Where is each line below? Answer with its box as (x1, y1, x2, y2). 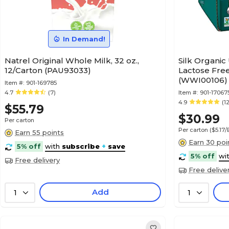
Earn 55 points (15, 128, 64, 136)
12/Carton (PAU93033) (5, 65, 91, 75)
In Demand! (62, 35, 105, 43)
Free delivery (15, 156, 60, 164)
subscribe (62, 142, 100, 150)
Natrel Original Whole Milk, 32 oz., (5, 56, 139, 65)
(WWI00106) (178, 75, 227, 85)
